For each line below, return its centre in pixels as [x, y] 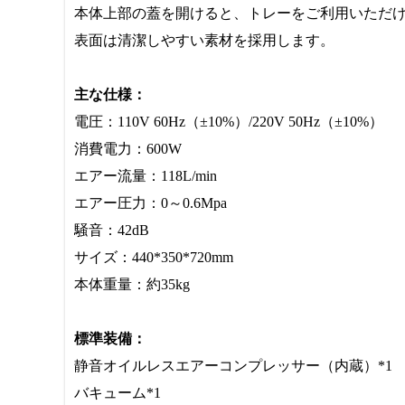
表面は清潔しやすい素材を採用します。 [204, 40]
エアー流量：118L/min [146, 176]
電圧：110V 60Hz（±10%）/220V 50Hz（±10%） [229, 122]
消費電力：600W [128, 149]
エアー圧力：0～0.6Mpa [151, 203]
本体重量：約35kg [132, 284]
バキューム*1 [118, 393]
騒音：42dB [112, 230]
